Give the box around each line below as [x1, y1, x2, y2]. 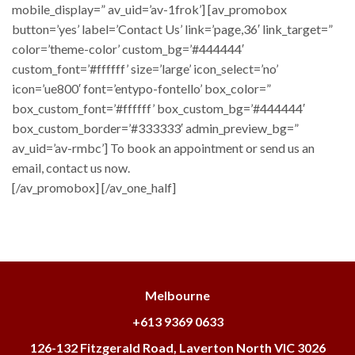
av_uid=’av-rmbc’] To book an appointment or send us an [12, 139, 315, 155]
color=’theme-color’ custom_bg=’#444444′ [12, 40, 244, 56]
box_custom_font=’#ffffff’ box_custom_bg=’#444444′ [12, 100, 305, 116]
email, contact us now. [12, 159, 130, 175]
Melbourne [145, 287, 210, 303]
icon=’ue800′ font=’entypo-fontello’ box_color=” [12, 80, 271, 96]
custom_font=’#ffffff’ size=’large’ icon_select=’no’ [12, 60, 278, 76]
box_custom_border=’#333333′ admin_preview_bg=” [12, 120, 299, 136]
